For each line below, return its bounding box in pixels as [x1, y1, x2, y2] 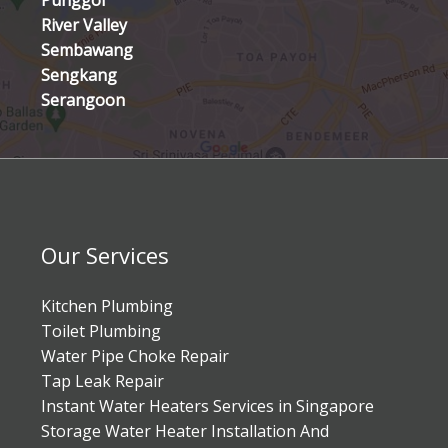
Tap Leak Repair [40, 370, 164, 393]
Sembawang [40, 39, 133, 62]
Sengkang [40, 64, 117, 87]
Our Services [40, 240, 169, 271]
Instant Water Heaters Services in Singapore [40, 395, 374, 418]
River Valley [40, 14, 127, 37]
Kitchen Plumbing [40, 295, 173, 318]
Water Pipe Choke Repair [40, 345, 229, 368]
